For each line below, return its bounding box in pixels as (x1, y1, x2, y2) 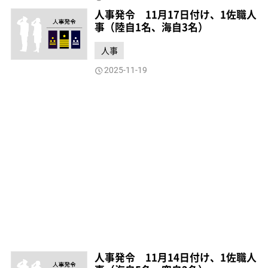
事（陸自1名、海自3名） (95, 19, 209, 34)
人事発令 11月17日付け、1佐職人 (95, 7, 257, 22)
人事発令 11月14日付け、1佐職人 (95, 250, 257, 265)
